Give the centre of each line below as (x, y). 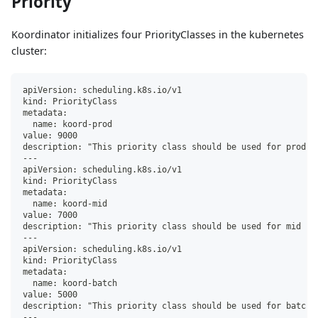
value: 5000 (50, 294)
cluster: (29, 50)
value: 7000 (50, 215)
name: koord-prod (67, 124)
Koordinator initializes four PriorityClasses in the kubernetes (158, 34)
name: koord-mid (65, 203)
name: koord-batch (70, 283)
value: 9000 (50, 135)
